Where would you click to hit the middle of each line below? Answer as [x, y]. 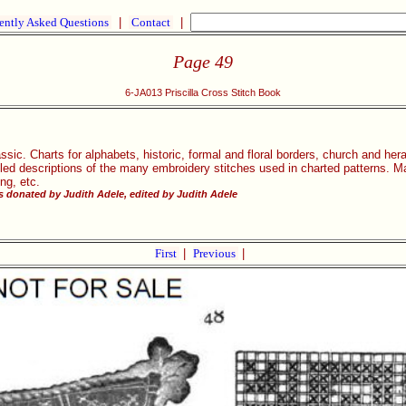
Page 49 [203, 61]
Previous [215, 253]
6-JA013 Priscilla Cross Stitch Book [203, 93]
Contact [151, 22]
